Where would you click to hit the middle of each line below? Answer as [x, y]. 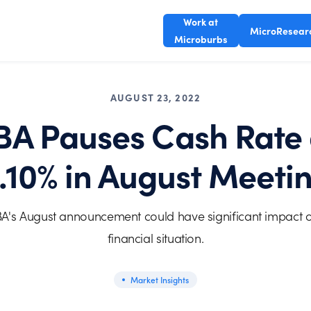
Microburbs [201, 39]
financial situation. [155, 238]
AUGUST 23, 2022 [155, 97]
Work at [201, 22]
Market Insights [160, 280]
